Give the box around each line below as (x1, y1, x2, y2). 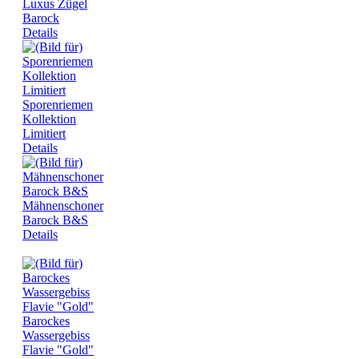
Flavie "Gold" (22, 343, 94, 357)
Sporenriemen (22, 98, 93, 112)
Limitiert (22, 127, 66, 141)
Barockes (22, 314, 70, 329)
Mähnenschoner (22, 199, 103, 213)
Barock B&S (22, 213, 88, 228)
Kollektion (22, 112, 76, 127)
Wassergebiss (22, 329, 90, 343)
